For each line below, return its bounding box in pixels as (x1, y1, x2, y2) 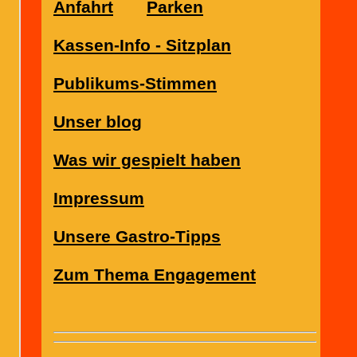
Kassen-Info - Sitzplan (53, 36, 231, 55)
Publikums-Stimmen (53, 74, 217, 93)
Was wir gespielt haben (53, 151, 241, 170)
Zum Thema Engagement (53, 265, 256, 284)
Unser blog (53, 112, 142, 131)
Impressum (53, 189, 144, 208)
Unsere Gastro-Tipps (53, 227, 221, 246)
